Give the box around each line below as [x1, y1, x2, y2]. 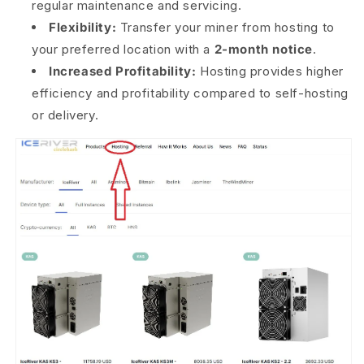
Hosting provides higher [196, 63, 344, 79]
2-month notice [214, 41, 314, 57]
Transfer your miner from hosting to [116, 19, 335, 35]
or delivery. [32, 106, 99, 123]
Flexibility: [49, 19, 117, 35]
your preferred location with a [32, 41, 214, 57]
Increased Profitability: [49, 63, 197, 79]
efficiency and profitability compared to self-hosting [32, 84, 349, 101]
